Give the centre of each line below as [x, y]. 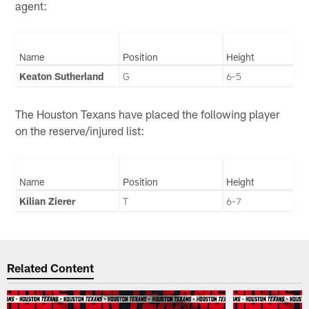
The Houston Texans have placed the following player [148, 114]
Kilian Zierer [48, 201]
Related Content [51, 267]
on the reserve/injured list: [80, 131]
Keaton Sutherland [62, 76]
